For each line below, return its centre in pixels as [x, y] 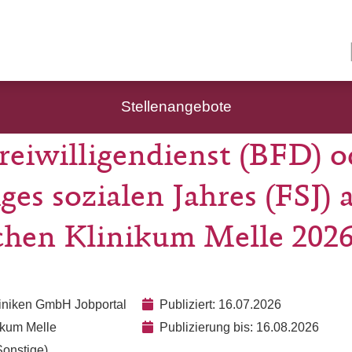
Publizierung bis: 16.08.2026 [239, 327]
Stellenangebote [176, 106]
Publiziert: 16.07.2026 [220, 304]
